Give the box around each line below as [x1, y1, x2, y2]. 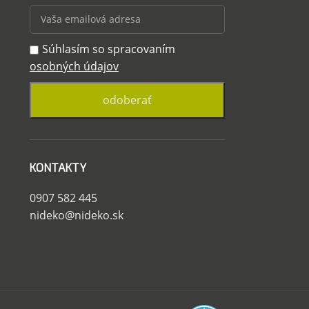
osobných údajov [29, 58, 119, 74]
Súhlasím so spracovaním [41, 41, 175, 57]
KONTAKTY [29, 160, 86, 175]
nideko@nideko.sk [29, 207, 123, 223]
